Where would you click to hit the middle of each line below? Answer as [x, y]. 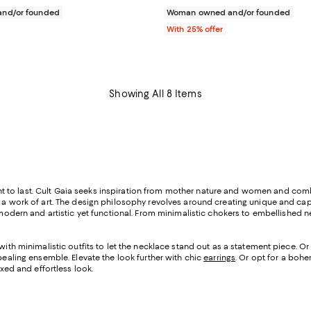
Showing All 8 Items [155, 93]
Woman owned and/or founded [228, 12]
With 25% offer [195, 29]
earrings [220, 257]
